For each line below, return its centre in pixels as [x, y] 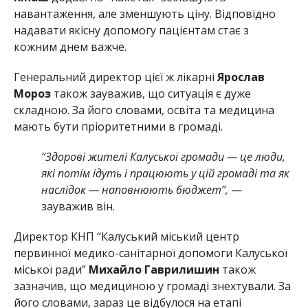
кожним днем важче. [70, 46]
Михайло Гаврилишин [154, 269]
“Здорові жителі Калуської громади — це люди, [163, 156]
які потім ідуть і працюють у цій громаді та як [165, 173]
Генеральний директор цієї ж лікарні [115, 77]
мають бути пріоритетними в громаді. [118, 126]
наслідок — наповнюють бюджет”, [134, 189]
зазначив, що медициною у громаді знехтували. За [152, 286]
